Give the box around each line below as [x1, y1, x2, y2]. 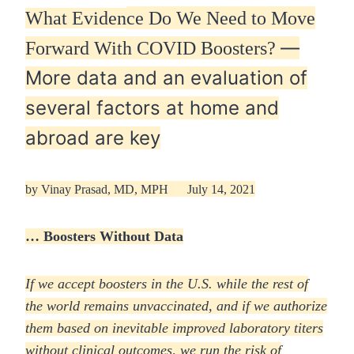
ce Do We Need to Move [126, 8, 315, 29]
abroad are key [25, 126, 160, 150]
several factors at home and [25, 96, 279, 120]
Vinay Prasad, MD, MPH [41, 183, 168, 197]
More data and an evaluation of [25, 66, 307, 90]
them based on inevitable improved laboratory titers [25, 320, 323, 337]
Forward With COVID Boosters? [25, 38, 281, 59]
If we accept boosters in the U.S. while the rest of [25, 276, 308, 292]
